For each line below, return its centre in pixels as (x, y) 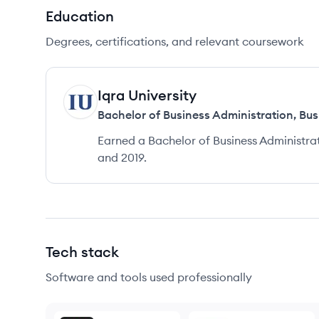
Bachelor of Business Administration (195, 115)
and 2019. (122, 157)
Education (80, 16)
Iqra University (147, 95)
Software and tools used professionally (149, 277)
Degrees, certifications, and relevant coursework (175, 41)
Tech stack (82, 252)
